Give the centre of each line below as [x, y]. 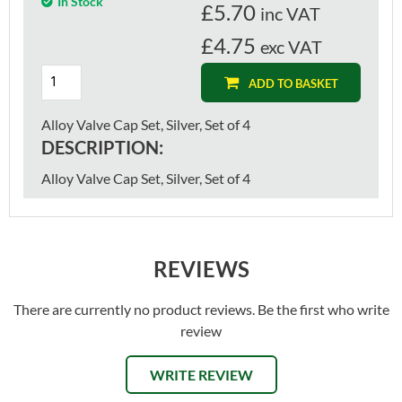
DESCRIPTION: [102, 147]
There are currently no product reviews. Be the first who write [201, 309]
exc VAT [291, 46]
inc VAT [290, 13]
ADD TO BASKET [293, 83]
